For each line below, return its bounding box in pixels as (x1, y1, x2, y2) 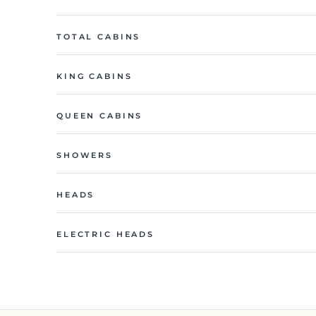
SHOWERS (56, 150, 114, 160)
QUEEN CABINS (56, 110, 143, 121)
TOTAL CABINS (56, 31, 141, 42)
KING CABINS (56, 71, 133, 81)
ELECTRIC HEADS (56, 229, 155, 239)
